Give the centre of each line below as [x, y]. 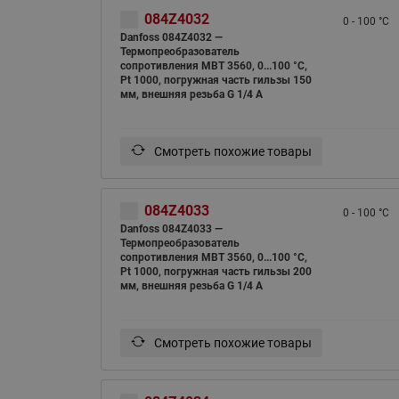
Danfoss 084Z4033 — [171, 228]
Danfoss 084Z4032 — [171, 37]
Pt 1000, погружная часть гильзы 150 [216, 80]
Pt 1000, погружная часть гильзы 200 [216, 271]
